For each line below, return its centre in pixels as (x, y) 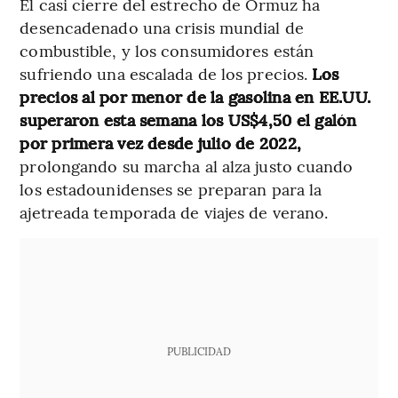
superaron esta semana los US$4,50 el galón (188, 120)
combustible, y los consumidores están (167, 51)
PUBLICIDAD (199, 351)
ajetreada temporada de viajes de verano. (174, 212)
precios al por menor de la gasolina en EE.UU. (195, 97)
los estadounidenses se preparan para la (171, 189)
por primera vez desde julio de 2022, (161, 143)
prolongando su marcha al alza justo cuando (187, 166)
